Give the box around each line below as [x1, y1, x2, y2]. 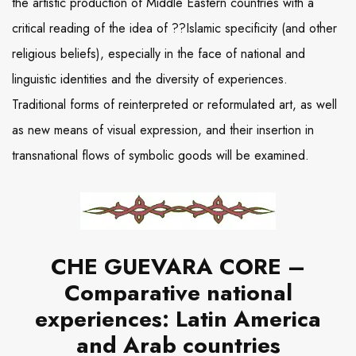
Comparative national [64, 277, 292, 310]
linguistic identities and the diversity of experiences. [12, 70, 288, 89]
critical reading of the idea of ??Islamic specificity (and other [12, 19, 337, 38]
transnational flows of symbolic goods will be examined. [12, 146, 309, 165]
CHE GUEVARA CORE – [51, 250, 305, 284]
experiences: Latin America [35, 303, 321, 336]
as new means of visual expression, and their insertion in [12, 121, 314, 140]
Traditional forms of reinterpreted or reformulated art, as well [12, 95, 337, 114]
